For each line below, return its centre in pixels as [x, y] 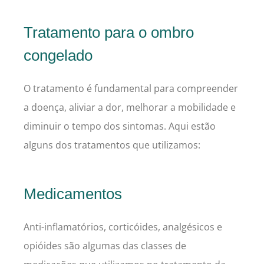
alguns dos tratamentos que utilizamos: [112, 145]
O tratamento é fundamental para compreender [131, 89]
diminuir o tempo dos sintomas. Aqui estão [120, 126]
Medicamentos [73, 194]
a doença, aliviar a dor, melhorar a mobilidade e [130, 108]
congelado [58, 56]
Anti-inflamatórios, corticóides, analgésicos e [123, 227]
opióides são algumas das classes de [105, 246]
